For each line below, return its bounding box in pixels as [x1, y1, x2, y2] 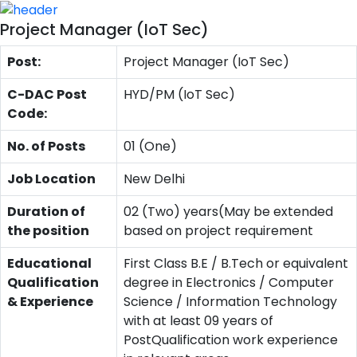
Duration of [7, 202, 85, 221]
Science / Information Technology [124, 292, 337, 311]
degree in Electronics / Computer [124, 273, 334, 292]
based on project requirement [124, 221, 313, 240]
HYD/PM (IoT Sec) [124, 84, 235, 104]
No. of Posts [7, 136, 85, 155]
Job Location [7, 169, 96, 188]
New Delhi [124, 169, 185, 188]
